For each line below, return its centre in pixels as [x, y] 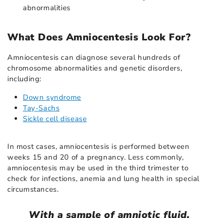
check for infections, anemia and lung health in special [104, 178]
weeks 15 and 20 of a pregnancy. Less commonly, [96, 157]
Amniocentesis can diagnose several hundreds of [94, 57]
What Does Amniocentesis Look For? [99, 37]
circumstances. [33, 189]
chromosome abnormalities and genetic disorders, [95, 68]
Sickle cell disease [55, 118]
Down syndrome [52, 97]
